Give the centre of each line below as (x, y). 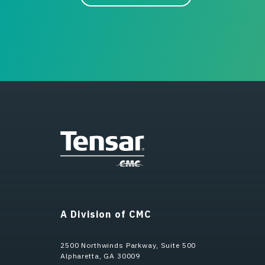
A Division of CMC (106, 214)
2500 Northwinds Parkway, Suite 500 (128, 245)
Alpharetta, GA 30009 (101, 256)
